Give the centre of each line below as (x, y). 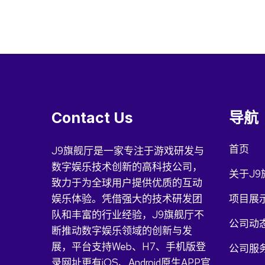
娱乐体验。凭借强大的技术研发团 (127, 199)
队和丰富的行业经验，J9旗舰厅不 (128, 215)
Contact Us (92, 118)
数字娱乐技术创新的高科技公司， (127, 167)
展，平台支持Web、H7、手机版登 (129, 247)
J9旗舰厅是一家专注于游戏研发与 (128, 151)
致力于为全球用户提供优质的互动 (127, 183)
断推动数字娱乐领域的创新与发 (122, 231)
